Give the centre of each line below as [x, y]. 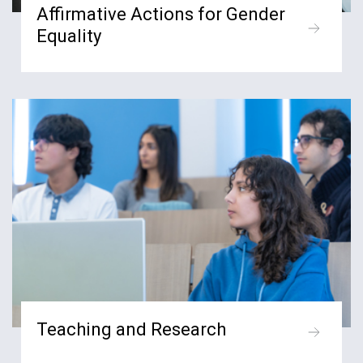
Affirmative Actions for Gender [161, 15]
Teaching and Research [132, 329]
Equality [69, 36]
